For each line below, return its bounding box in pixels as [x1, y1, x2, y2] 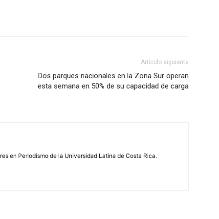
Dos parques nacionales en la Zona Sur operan [38, 71, 189, 80]
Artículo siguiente [141, 58, 189, 66]
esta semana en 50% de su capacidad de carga [38, 81, 189, 90]
